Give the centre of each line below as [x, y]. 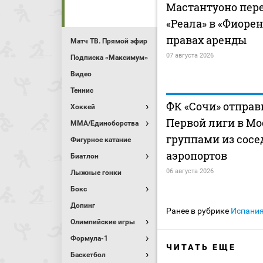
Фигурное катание [101, 140]
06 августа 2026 [190, 171]
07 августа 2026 [190, 56]
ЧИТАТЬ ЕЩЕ [201, 247]
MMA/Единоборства [104, 123]
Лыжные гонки [96, 173]
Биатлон [85, 156]
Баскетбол [88, 255]
